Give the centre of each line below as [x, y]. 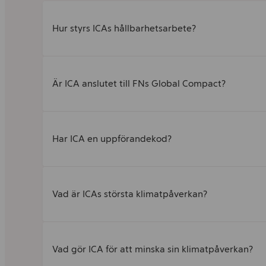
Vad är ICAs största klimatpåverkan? [130, 194]
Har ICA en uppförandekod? [112, 139]
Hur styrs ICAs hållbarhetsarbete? [124, 28]
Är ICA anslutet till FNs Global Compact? [139, 83]
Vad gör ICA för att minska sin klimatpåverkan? [153, 249]
